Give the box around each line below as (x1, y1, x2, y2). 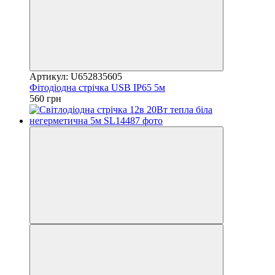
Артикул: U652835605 (29, 71, 122, 82)
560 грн (29, 93, 61, 104)
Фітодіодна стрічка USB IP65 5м (29, 82, 165, 93)
